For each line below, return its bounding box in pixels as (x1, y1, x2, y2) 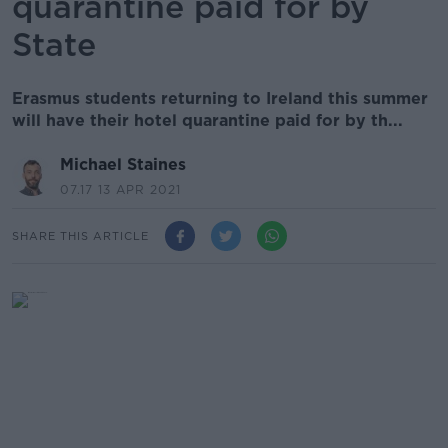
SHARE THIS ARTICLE (12, 228, 149, 243)
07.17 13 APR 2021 (60, 182, 181, 197)
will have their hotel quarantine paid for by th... (12, 111, 403, 130)
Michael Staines (60, 155, 186, 174)
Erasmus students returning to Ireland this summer (12, 89, 428, 108)
